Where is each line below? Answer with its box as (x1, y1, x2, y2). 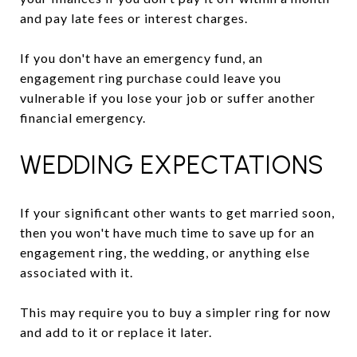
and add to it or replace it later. (20, 324, 212, 339)
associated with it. (20, 264, 133, 280)
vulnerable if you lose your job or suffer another (20, 89, 316, 105)
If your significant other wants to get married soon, (20, 204, 335, 220)
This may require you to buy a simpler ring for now (20, 304, 331, 320)
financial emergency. (20, 109, 146, 125)
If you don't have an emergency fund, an (20, 49, 263, 65)
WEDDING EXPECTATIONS (20, 149, 324, 180)
